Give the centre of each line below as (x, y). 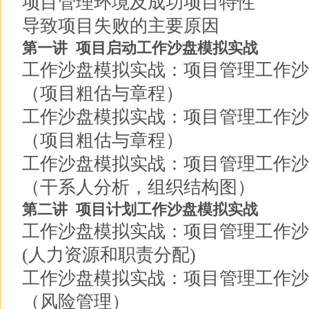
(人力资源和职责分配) (109, 255)
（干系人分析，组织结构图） (139, 187)
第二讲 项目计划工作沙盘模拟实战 (140, 209)
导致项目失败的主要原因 (121, 26)
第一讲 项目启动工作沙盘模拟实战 (140, 48)
